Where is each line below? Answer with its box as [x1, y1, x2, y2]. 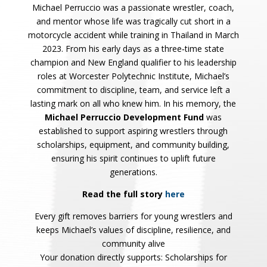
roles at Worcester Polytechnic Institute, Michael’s [37, 70, 229, 82]
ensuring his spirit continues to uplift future [51, 153, 216, 164]
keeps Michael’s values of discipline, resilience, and [36, 224, 231, 235]
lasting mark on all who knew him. [30, 98, 164, 109]
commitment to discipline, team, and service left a [36, 84, 230, 95]
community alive [101, 238, 165, 249]
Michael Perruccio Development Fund [45, 111, 204, 123]
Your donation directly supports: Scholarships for [39, 252, 227, 263]
